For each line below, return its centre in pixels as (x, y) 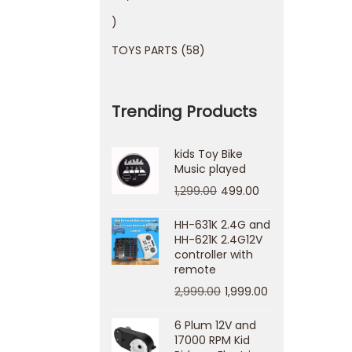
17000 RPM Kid (212, 340)
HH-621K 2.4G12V (218, 240)
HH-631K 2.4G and (222, 225)
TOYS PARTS (145, 50)
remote (195, 269)
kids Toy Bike (209, 154)
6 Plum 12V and (215, 325)
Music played (210, 169)
